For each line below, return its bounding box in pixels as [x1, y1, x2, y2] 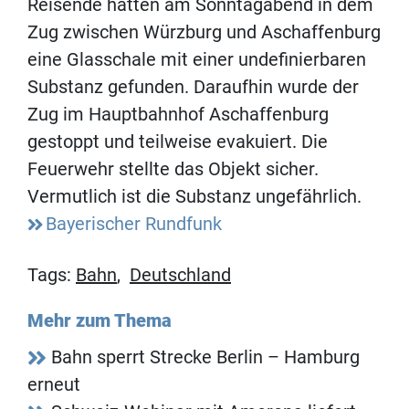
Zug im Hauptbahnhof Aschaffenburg [27, 103, 329, 126]
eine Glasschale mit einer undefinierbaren [27, 48, 366, 71]
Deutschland [130, 264, 231, 287]
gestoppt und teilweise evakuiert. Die [27, 131, 328, 153]
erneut [27, 373, 80, 396]
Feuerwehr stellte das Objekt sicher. [27, 158, 319, 181]
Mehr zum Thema [27, 309, 172, 332]
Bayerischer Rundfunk [46, 213, 222, 236]
